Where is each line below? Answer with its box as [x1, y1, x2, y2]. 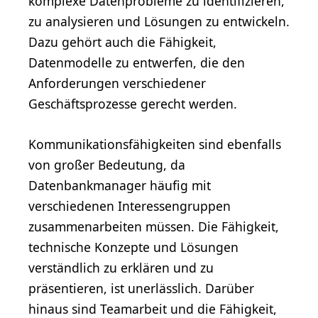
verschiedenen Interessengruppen [28, 197, 231, 214]
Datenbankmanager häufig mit [28, 176, 211, 194]
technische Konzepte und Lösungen [28, 238, 238, 256]
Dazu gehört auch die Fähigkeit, [28, 33, 216, 50]
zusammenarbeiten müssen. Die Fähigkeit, [28, 217, 279, 235]
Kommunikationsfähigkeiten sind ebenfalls [28, 135, 281, 153]
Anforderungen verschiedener [28, 74, 206, 92]
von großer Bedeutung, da [28, 155, 185, 173]
